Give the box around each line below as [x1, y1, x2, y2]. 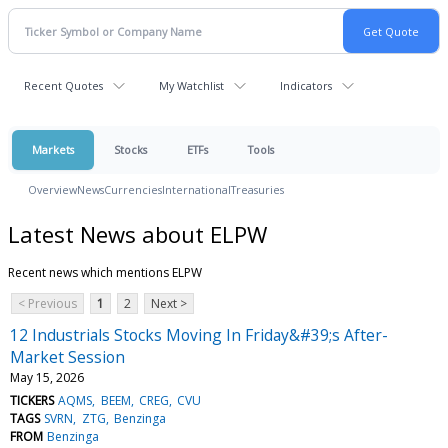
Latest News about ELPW [8, 218, 267, 249]
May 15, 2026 [10, 368, 84, 386]
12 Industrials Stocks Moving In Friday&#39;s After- [10, 323, 388, 346]
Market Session [10, 345, 125, 368]
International [162, 182, 231, 197]
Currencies [104, 182, 162, 197]
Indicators [280, 78, 332, 93]
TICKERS [10, 391, 54, 409]
